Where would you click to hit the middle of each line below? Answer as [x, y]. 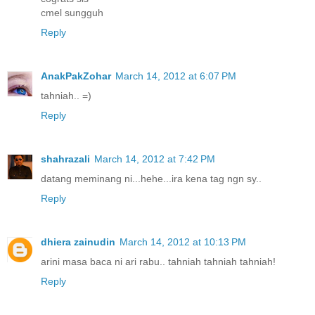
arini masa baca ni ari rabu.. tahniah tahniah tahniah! [158, 262]
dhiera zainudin [78, 242]
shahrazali [65, 159]
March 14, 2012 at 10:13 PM [183, 242]
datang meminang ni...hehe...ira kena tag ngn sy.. [151, 179]
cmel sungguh [72, 13]
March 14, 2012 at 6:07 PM [176, 76]
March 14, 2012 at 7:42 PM [155, 159]
